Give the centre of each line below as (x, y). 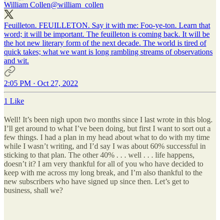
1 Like (14, 101)
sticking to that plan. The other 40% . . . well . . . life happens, (99, 155)
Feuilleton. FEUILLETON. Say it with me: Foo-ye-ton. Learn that (107, 25)
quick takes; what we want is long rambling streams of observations (108, 52)
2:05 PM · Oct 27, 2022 (41, 83)
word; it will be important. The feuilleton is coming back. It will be (107, 34)
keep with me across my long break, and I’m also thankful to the (103, 172)
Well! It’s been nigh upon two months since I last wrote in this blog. (108, 119)
